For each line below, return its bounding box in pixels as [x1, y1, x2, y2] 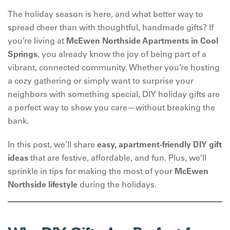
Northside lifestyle [8, 179, 78, 189]
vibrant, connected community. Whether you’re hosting [8, 62, 220, 72]
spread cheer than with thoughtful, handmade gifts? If [8, 22, 214, 32]
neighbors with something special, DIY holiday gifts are [8, 88, 220, 99]
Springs [8, 48, 37, 59]
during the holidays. [78, 179, 157, 189]
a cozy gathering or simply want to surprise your [8, 75, 194, 86]
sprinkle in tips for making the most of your [8, 165, 175, 176]
